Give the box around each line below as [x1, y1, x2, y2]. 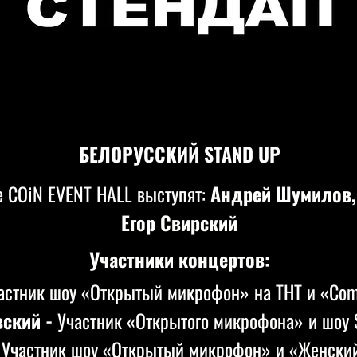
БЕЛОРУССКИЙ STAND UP [78, 139, 280, 168]
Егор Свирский [121, 208, 237, 237]
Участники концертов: [88, 245, 270, 273]
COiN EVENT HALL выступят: [7, 179, 210, 208]
